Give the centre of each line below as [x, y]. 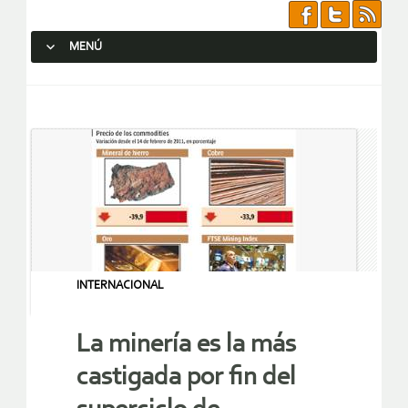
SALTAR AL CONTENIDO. [106, 80]
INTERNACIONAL [120, 286]
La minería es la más [186, 345]
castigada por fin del [186, 378]
